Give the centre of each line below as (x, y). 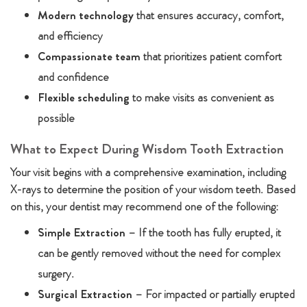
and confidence (73, 77)
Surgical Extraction (85, 294)
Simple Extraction (82, 232)
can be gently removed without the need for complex (159, 253)
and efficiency (70, 36)
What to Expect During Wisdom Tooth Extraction (147, 149)
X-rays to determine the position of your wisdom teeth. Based (153, 189)
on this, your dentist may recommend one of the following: (144, 206)
